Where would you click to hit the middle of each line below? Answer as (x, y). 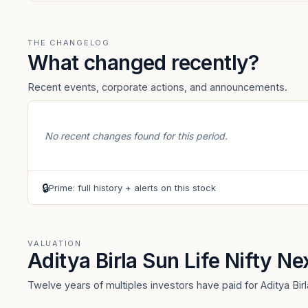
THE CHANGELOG (69, 43)
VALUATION (55, 243)
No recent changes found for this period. (136, 136)
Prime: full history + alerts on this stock (132, 187)
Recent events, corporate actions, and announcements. (157, 87)
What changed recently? (143, 63)
